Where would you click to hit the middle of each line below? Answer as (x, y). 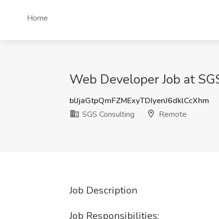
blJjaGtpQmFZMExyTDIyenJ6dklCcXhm (139, 101)
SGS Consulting (107, 114)
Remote (172, 114)
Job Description (103, 190)
